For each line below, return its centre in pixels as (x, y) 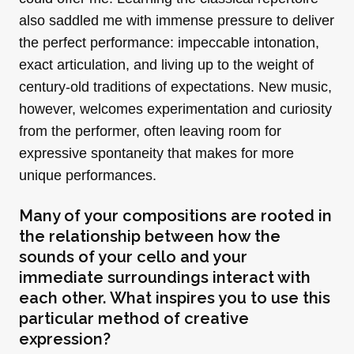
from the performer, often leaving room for (150, 131)
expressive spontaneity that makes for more (156, 153)
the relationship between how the (150, 236)
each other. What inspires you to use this (175, 298)
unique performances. (88, 175)
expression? (65, 339)
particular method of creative (134, 318)
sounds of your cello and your (133, 256)
